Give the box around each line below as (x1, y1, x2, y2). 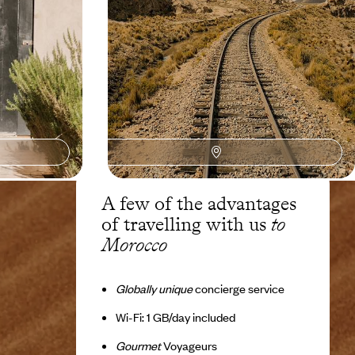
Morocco (101, 233, 167, 257)
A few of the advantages (101, 192, 296, 216)
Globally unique (115, 281, 193, 297)
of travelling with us (101, 212, 271, 236)
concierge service (192, 281, 284, 297)
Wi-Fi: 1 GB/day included (115, 309, 235, 326)
